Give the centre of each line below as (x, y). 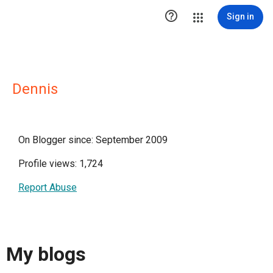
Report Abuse (48, 187)
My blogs (46, 254)
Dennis (35, 89)
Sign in (240, 16)
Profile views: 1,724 (61, 164)
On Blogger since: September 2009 (93, 140)
